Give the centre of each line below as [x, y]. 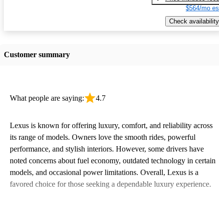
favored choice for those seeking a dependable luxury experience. [110, 184]
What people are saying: [47, 98]
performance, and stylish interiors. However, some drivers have [107, 149]
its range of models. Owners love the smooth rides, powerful [103, 137]
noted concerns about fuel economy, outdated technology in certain [113, 160]
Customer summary [37, 54]
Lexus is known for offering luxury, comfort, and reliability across [111, 125]
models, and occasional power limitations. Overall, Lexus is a [104, 172]
